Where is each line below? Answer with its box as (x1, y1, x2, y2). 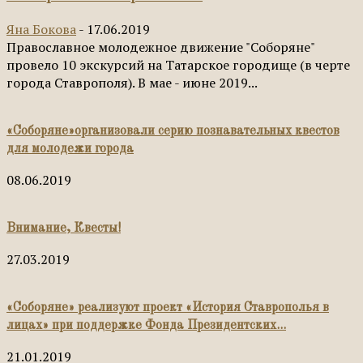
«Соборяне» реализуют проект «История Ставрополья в (6, 301, 329, 314)
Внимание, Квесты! (6, 221, 121, 235)
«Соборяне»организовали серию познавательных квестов (6, 124, 340, 138)
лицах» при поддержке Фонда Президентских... (6, 318, 286, 332)
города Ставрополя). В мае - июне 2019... (6, 73, 258, 92)
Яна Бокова (6, 19, 76, 38)
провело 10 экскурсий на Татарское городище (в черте (6, 55, 350, 74)
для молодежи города (6, 142, 134, 156)
